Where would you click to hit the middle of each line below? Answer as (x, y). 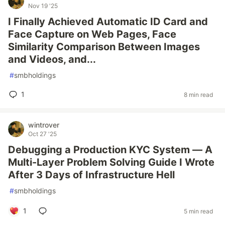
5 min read (198, 211)
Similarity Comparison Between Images (104, 47)
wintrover (44, 125)
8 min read (198, 94)
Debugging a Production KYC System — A (110, 150)
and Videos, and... (52, 59)
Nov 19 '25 (43, 6)
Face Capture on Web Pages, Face (92, 34)
